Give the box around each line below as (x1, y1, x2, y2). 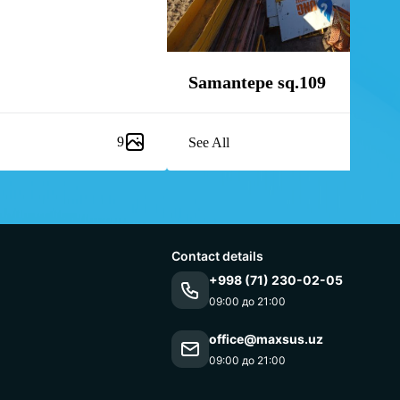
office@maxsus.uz (209, 331, 323, 347)
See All (188, 134, 229, 150)
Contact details (171, 248, 263, 264)
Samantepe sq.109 (188, 72, 326, 93)
